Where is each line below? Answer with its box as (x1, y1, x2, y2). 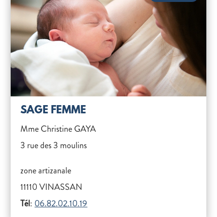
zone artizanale (20, 164, 72, 177)
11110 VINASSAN (20, 181, 83, 193)
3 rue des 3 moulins (20, 139, 87, 152)
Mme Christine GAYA (20, 123, 96, 135)
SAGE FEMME (20, 105, 87, 117)
